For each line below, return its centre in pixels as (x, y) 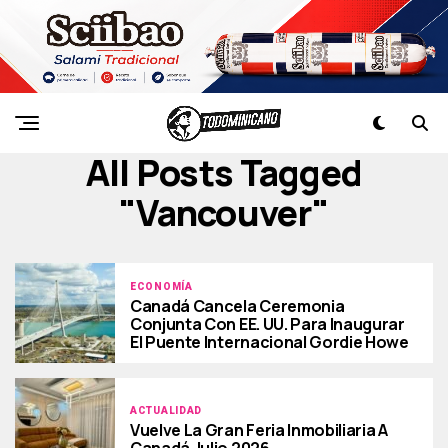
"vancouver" (224, 213)
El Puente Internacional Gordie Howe (269, 341)
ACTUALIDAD (166, 410)
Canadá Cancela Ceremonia (237, 305)
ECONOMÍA (161, 286)
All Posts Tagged (224, 173)
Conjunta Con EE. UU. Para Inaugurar (267, 323)
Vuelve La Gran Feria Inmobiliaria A (259, 429)
